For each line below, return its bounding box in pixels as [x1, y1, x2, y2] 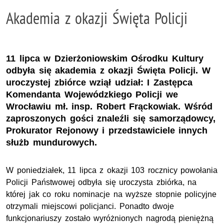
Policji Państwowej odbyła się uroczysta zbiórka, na [6, 177, 197, 186]
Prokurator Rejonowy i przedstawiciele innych [6, 125, 208, 135]
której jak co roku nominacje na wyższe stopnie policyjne [6, 189, 217, 198]
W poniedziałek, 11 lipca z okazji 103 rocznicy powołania [6, 165, 218, 174]
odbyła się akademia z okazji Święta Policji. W [6, 65, 210, 75]
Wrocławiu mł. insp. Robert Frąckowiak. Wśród [6, 101, 212, 111]
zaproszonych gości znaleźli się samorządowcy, [6, 113, 216, 123]
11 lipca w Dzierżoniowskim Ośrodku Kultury [6, 53, 203, 63]
